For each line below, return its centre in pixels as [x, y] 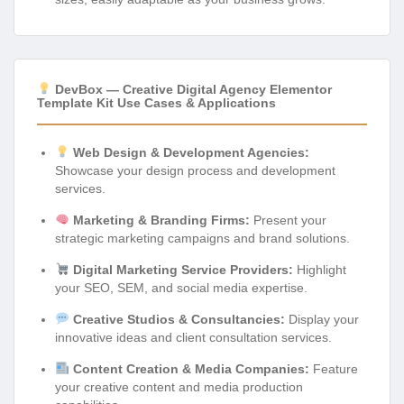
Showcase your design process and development [195, 170]
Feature [333, 368]
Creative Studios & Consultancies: [179, 319]
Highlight [319, 269]
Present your [288, 220]
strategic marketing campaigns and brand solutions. [202, 238]
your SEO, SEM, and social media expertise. [181, 287]
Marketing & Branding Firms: [161, 220]
